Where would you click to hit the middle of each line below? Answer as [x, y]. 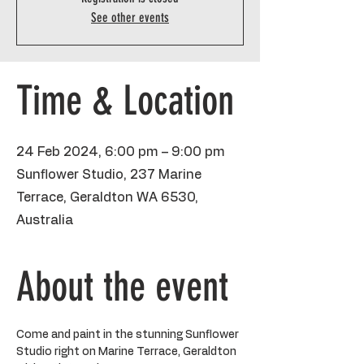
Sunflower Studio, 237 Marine [109, 175]
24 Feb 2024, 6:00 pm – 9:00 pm [121, 152]
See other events [130, 17]
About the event [122, 287]
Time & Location [125, 101]
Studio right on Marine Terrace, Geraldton [128, 352]
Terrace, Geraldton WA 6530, [107, 197]
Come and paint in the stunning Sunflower [129, 335]
